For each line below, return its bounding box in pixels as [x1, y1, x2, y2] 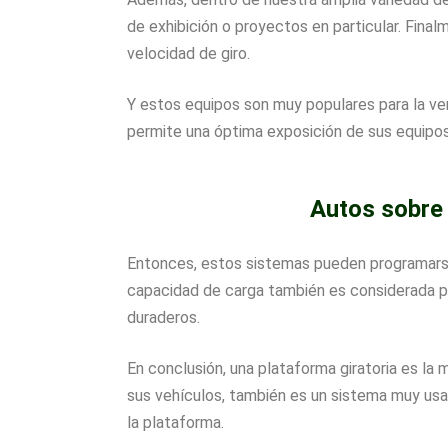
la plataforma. [127, 412, 224, 432]
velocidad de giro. [127, 43, 250, 63]
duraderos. [127, 307, 200, 327]
